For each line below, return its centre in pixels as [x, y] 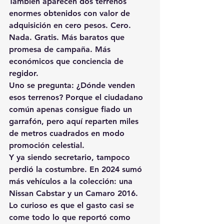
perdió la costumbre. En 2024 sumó [77, 169]
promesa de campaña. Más [61, 49]
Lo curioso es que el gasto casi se [73, 205]
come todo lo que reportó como [71, 217]
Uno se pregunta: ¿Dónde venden [73, 85]
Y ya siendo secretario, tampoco [71, 157]
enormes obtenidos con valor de [71, 13]
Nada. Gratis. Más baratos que [68, 37]
